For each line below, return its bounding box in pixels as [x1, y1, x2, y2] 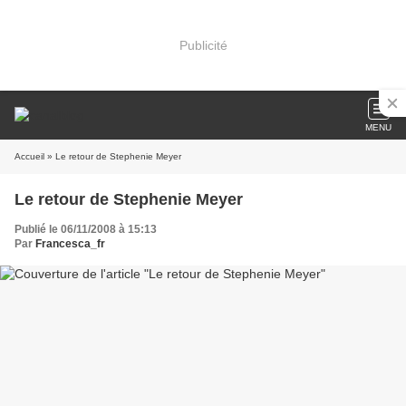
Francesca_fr [35, 237, 105, 250]
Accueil [14, 151, 44, 161]
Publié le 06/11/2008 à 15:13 [14, 223, 157, 236]
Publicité [179, 37, 227, 53]
